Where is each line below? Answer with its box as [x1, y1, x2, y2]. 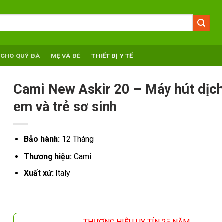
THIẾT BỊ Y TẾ [91, 52, 133, 59]
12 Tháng [59, 134, 94, 144]
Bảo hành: [23, 134, 60, 144]
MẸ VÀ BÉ [51, 52, 81, 59]
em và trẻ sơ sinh [13, 99, 117, 114]
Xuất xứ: [23, 168, 55, 178]
